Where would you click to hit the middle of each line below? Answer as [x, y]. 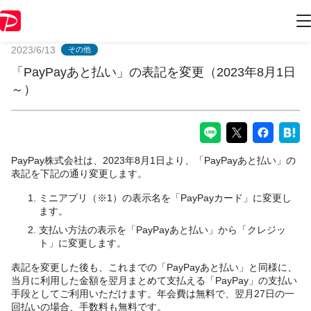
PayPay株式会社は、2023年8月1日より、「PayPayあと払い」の [153, 160]
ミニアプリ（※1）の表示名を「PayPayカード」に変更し [165, 197]
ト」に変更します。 [83, 243]
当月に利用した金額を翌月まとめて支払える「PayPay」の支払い [154, 280]
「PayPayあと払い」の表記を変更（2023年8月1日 [153, 72]
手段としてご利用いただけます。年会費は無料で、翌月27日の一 [153, 293]
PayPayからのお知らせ [155, 21]
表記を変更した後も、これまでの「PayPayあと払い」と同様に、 [154, 267]
